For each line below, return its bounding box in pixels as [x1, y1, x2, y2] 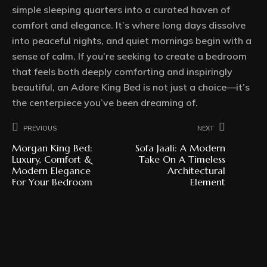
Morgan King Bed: [12, 142, 92, 154]
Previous [23, 121, 57, 133]
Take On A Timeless [139, 153, 225, 166]
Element [190, 176, 225, 188]
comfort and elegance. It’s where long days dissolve [12, 19, 246, 32]
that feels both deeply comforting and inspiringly [12, 66, 232, 78]
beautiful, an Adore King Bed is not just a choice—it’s [12, 81, 250, 94]
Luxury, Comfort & [12, 153, 92, 166]
